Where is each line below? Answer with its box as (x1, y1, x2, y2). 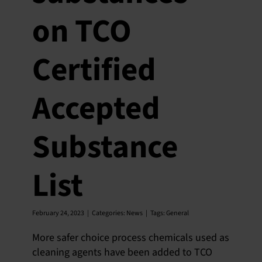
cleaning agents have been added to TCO (32, 245, 212, 260)
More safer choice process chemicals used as (32, 230, 229, 245)
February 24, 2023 (32, 208, 84, 218)
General (166, 208, 189, 218)
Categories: (92, 208, 126, 218)
